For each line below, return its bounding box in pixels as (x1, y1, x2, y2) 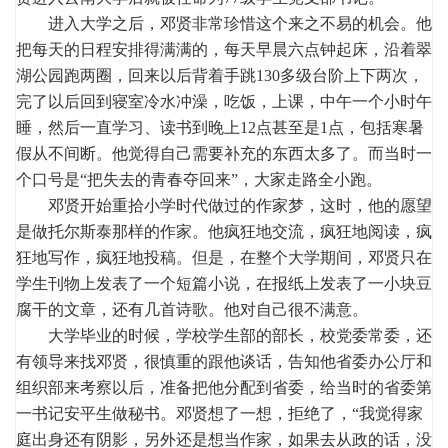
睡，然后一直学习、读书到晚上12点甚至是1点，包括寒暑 (16, 118, 424, 136)
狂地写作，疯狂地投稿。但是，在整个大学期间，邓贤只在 (16, 248, 432, 266)
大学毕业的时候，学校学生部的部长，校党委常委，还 (16, 326, 432, 344)
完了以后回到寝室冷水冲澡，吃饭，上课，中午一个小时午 (16, 92, 432, 110)
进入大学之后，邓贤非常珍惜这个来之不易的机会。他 (16, 14, 432, 32)
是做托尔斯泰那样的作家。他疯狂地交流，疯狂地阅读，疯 (16, 222, 432, 240)
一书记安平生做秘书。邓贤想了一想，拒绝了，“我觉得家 (16, 404, 423, 422)
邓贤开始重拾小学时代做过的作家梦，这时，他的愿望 (16, 196, 432, 214)
